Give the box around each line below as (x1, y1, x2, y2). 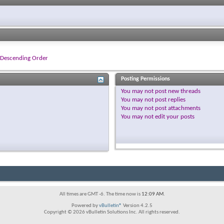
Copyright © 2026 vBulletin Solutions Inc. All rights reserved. (44, 209, 180, 215)
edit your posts (153, 113, 194, 120)
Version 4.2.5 (122, 202, 152, 208)
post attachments (153, 104, 200, 111)
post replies (153, 96, 185, 103)
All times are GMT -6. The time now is (59, 191, 141, 197)
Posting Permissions (120, 75, 170, 82)
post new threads (153, 87, 200, 94)
